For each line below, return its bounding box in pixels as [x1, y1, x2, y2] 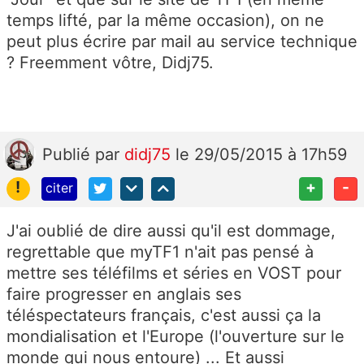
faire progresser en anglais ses [6, 284, 241, 305]
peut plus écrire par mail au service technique [6, 32, 357, 52]
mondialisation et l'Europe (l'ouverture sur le [6, 327, 344, 347]
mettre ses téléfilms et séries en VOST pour [6, 263, 341, 284]
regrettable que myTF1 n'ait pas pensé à [6, 242, 314, 262]
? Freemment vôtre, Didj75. [6, 53, 214, 73]
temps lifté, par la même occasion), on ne [6, 11, 324, 31]
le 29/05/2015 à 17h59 [175, 145, 347, 165]
